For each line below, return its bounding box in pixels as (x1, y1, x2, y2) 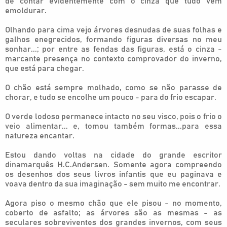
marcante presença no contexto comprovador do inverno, (5, 55, 222, 63)
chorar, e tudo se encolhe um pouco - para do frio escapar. (5, 93, 216, 101)
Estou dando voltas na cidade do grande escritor (5, 151, 222, 159)
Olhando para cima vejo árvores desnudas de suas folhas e (5, 26, 222, 34)
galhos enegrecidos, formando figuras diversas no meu (5, 35, 222, 44)
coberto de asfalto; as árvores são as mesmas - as (5, 209, 222, 217)
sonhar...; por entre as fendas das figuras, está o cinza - (5, 45, 222, 53)
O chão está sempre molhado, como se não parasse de (5, 84, 222, 92)
